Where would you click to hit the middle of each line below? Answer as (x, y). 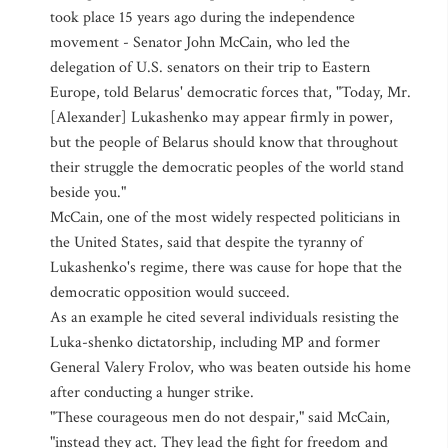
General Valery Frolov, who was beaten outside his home (230, 367)
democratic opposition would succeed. (170, 292)
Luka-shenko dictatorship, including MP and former (215, 342)
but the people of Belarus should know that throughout (224, 142)
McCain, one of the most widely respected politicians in (225, 217)
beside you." (88, 192)
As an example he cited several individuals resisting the (224, 317)
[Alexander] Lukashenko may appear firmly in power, (221, 117)
